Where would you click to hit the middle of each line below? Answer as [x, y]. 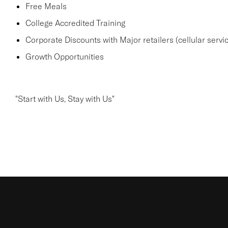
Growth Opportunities [64, 56]
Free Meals [46, 6]
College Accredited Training [75, 23]
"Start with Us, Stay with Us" [65, 99]
